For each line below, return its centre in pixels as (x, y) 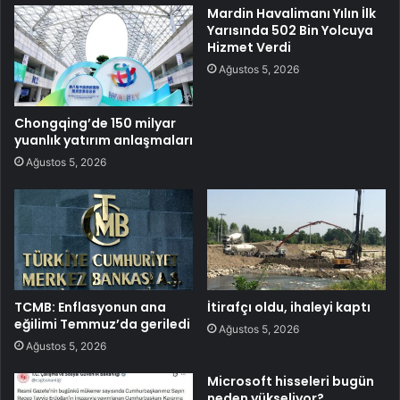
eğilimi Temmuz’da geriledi (102, 324)
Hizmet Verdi (249, 48)
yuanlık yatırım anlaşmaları (104, 140)
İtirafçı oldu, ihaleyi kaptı (289, 307)
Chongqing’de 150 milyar (95, 123)
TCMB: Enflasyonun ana (90, 307)
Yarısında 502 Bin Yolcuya (290, 31)
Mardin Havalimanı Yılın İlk (292, 14)
